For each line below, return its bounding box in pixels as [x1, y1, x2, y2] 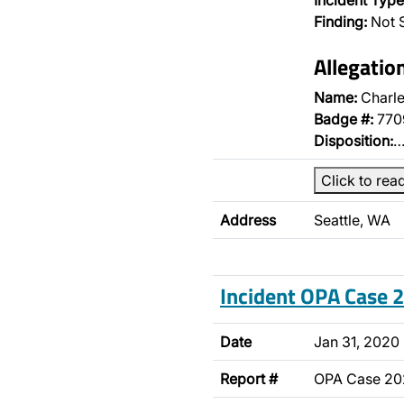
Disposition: [314, 132, 393, 150]
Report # [220, 370, 278, 388]
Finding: [314, 13, 367, 31]
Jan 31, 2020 [314, 333, 399, 351]
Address [220, 211, 276, 229]
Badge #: [314, 110, 373, 128]
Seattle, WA [314, 211, 390, 229]
